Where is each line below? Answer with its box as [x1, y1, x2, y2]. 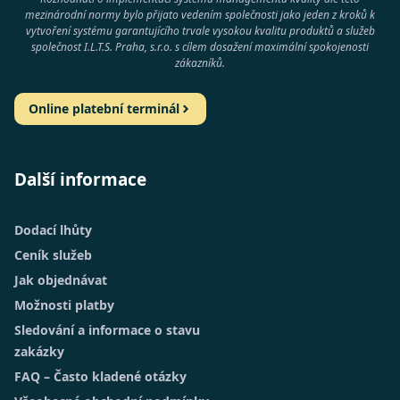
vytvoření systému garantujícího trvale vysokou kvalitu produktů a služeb [25, 22, 375, 38]
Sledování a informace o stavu [14, 321, 200, 338]
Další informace [14, 167, 146, 191]
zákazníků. [175, 54, 225, 71]
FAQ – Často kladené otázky [14, 367, 187, 385]
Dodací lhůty [14, 221, 92, 238]
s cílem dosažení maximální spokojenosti [172, 38, 369, 54]
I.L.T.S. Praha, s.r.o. [84, 38, 172, 54]
